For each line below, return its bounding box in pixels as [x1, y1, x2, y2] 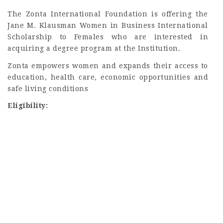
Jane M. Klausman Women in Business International [7, 21, 208, 29]
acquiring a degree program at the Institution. [7, 44, 180, 52]
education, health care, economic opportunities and [7, 73, 208, 81]
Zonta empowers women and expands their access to [7, 61, 208, 70]
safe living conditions [7, 84, 88, 93]
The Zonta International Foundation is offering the [7, 10, 208, 18]
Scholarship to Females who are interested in [7, 33, 208, 41]
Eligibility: [7, 102, 48, 110]
